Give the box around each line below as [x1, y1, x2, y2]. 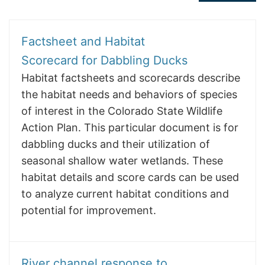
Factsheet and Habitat [21, 34, 145, 49]
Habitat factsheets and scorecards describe [21, 72, 240, 84]
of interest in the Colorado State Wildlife [21, 105, 222, 117]
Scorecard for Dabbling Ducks [21, 53, 188, 67]
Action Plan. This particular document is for [21, 121, 238, 134]
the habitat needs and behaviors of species [21, 88, 237, 101]
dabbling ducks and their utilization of [21, 138, 210, 150]
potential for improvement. [21, 204, 156, 216]
